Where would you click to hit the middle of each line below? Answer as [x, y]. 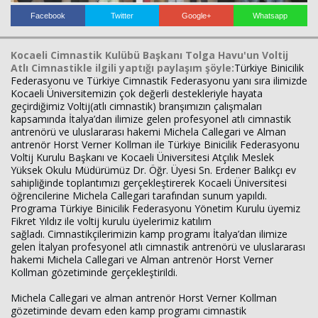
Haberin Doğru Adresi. [261, 136]
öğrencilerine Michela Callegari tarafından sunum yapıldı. [140, 196]
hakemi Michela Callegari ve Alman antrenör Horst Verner [142, 259]
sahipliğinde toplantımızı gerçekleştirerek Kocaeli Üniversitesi [149, 183]
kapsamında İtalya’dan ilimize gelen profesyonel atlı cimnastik [151, 119]
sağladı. [29, 234]
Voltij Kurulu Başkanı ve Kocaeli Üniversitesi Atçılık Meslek [142, 157]
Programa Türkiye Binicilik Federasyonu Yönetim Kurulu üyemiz [155, 208]
